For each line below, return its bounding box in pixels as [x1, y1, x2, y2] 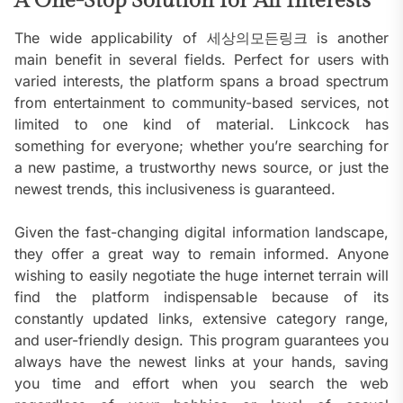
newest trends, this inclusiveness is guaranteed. [14, 180, 336, 199]
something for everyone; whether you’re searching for [14, 137, 389, 156]
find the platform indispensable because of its [14, 288, 389, 307]
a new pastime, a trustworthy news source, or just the [14, 158, 389, 177]
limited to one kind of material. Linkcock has [14, 115, 389, 134]
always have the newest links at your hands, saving [14, 353, 389, 372]
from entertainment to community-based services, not [14, 94, 389, 112]
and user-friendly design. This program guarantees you [14, 331, 389, 350]
